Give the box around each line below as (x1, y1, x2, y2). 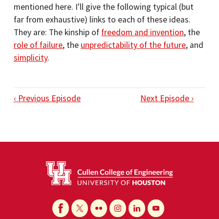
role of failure (14, 40, 63, 50)
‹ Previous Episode (14, 93, 81, 104)
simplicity (14, 52, 47, 63)
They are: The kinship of (14, 27, 101, 38)
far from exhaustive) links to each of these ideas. (14, 14, 191, 25)
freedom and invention (101, 27, 184, 38)
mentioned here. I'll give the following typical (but (14, 1, 194, 12)
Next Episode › (140, 93, 194, 104)
